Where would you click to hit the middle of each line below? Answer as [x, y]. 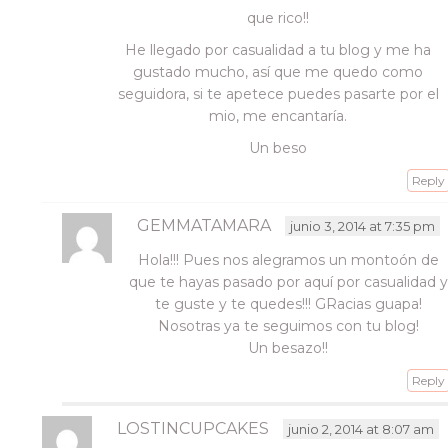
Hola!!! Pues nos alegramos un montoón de [288, 260]
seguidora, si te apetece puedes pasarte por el [278, 94]
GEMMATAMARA [203, 225]
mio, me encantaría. [278, 116]
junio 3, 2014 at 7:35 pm [362, 226]
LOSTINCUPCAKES [193, 428]
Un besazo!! [288, 348]
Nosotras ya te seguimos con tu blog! [288, 326]
